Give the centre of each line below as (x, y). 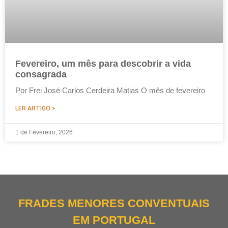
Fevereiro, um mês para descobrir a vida (103, 64)
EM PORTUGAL (114, 220)
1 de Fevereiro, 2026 (44, 132)
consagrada (41, 74)
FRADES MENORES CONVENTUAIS (114, 203)
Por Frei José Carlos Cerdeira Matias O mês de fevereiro (110, 90)
